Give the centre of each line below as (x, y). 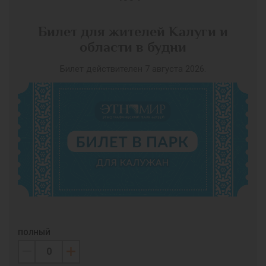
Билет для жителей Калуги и (133, 32)
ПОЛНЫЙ (34, 233)
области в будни (133, 47)
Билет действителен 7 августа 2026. (133, 69)
